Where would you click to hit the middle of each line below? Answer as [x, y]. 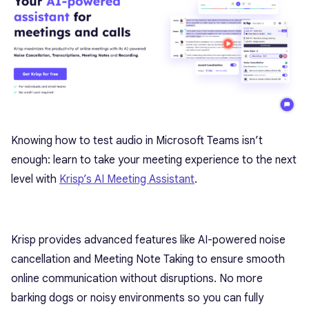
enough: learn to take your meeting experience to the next [154, 160]
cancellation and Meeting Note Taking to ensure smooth [148, 260]
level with [35, 180]
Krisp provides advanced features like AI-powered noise [148, 240]
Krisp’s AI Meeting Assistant [127, 180]
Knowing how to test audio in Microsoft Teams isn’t [137, 141]
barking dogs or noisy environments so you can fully [137, 298]
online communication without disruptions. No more [137, 279]
